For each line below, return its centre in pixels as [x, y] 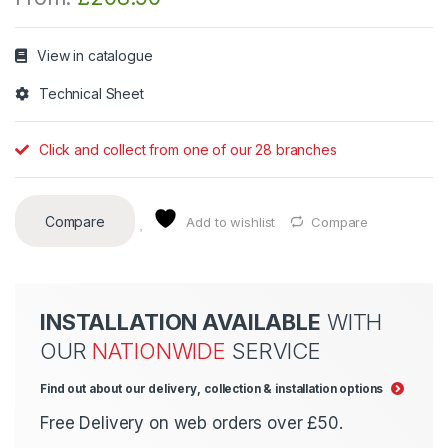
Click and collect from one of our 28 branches [188, 149]
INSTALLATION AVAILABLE [180, 322]
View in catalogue [95, 55]
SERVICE [273, 351]
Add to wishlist [231, 221]
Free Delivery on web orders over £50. [191, 423]
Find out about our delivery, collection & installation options [212, 389]
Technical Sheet [91, 93]
